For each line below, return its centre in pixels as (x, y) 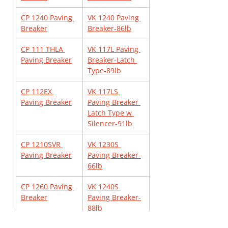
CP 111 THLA (43, 49)
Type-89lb (104, 70)
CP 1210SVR (42, 144)
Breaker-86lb (109, 28)
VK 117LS (104, 91)
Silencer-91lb (110, 123)
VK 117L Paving (114, 49)
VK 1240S (104, 187)
